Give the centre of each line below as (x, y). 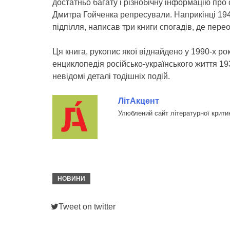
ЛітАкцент (138, 101)
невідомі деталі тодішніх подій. (111, 76)
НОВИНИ (71, 179)
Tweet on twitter (87, 207)
